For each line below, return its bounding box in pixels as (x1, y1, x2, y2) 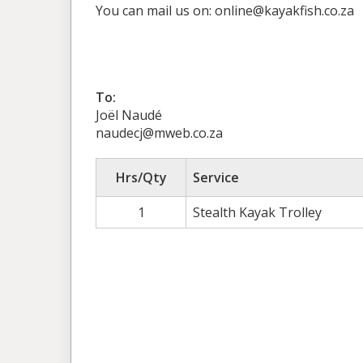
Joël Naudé (96, 105, 162, 124)
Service (193, 168, 239, 186)
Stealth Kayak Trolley (193, 203, 322, 221)
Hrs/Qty (115, 168, 167, 186)
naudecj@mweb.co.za (96, 123, 223, 142)
